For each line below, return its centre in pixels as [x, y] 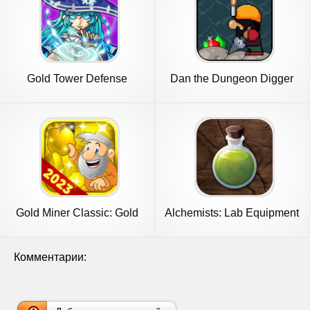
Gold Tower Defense [77, 79]
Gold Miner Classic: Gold [77, 213]
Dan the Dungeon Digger [232, 79]
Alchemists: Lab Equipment [232, 213]
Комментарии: [50, 257]
